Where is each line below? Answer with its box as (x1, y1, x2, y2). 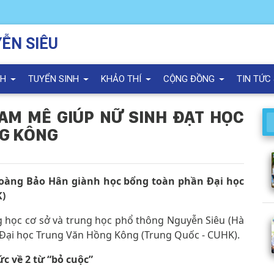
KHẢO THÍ (101, 73, 144, 84)
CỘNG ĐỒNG (163, 73, 218, 84)
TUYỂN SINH (28, 73, 82, 84)
